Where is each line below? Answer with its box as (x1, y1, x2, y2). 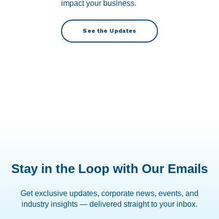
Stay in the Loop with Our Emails (11, 161, 208, 176)
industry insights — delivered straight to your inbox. (22, 200, 197, 209)
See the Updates (83, 27, 136, 34)
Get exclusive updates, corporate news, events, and (21, 189, 198, 198)
